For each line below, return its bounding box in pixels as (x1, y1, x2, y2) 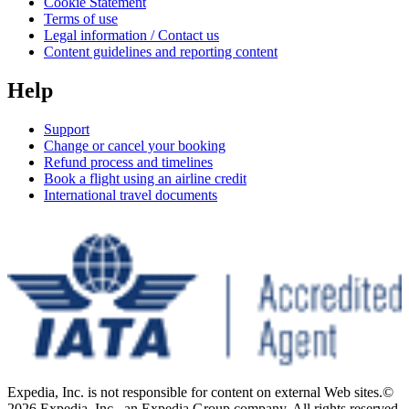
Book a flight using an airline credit (44, 170, 246, 186)
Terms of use (44, 11, 118, 26)
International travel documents (44, 186, 217, 203)
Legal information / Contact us (44, 27, 219, 43)
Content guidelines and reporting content (44, 44, 278, 59)
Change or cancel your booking (44, 137, 225, 153)
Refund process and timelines (44, 153, 213, 170)
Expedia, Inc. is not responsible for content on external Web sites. (7, 384, 383, 401)
